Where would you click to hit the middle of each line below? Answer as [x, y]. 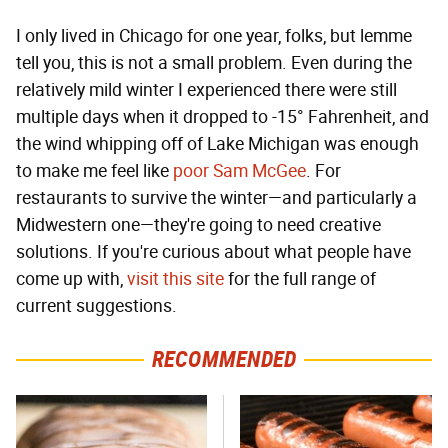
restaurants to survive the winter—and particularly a [216, 197]
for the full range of [300, 278]
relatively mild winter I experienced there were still [206, 89]
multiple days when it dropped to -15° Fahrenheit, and [222, 116]
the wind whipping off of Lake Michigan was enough [217, 143]
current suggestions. [96, 305]
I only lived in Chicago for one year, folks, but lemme [214, 35]
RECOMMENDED [224, 359]
